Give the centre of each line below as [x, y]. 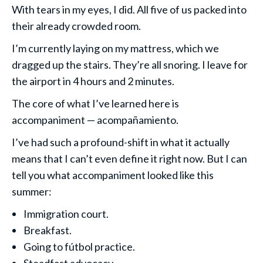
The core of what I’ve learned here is [95, 103]
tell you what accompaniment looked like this [113, 175]
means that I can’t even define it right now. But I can [129, 159]
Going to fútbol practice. [80, 247]
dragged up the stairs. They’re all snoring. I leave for [130, 65]
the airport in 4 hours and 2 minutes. [94, 81]
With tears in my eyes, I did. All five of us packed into [129, 9]
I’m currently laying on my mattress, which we [115, 48]
